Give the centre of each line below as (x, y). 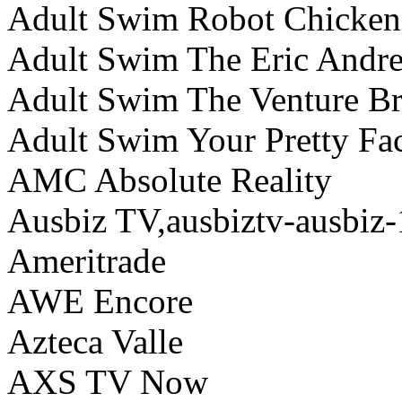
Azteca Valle (95, 342)
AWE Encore (100, 301)
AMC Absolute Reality (170, 180)
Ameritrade (87, 261)
